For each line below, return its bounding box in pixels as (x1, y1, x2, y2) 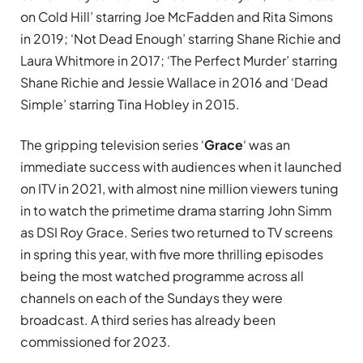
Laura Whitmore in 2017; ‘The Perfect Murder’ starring (20, 52, 338, 70)
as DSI (20, 223, 58, 241)
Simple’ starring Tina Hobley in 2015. (20, 96, 242, 113)
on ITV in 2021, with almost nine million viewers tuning (20, 179, 339, 197)
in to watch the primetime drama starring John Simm (20, 201, 331, 219)
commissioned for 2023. (20, 332, 171, 350)
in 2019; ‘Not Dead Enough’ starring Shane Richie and (20, 30, 341, 48)
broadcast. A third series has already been (20, 310, 275, 328)
